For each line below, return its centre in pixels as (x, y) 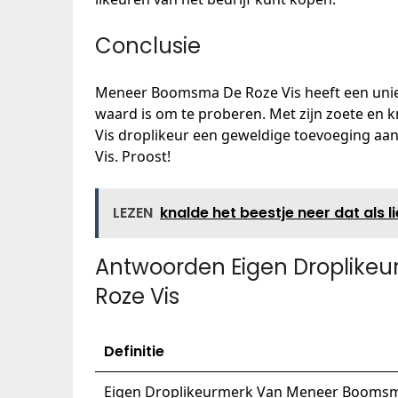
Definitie (134, 351)
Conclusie (148, 46)
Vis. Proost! (133, 156)
